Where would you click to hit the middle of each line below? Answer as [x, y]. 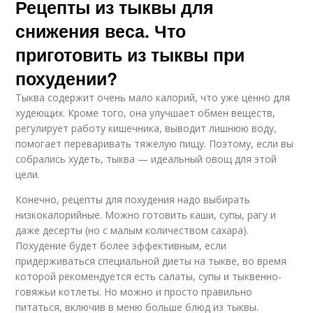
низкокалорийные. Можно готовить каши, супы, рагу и [146, 215]
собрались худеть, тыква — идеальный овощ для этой [146, 159]
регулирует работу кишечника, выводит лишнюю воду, [146, 129]
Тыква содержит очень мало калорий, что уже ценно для [153, 98]
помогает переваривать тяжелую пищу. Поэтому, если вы [155, 144]
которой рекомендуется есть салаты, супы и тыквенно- [149, 277]
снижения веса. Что [101, 31]
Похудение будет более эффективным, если [121, 246]
